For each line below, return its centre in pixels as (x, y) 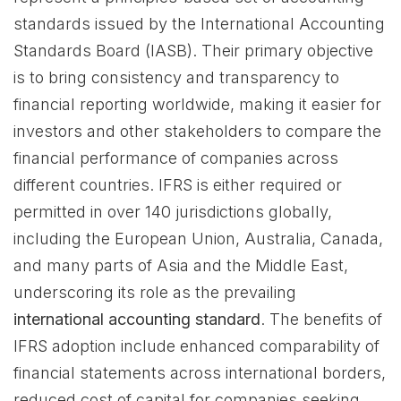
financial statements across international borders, (200, 373)
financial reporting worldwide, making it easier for (197, 104)
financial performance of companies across (176, 158)
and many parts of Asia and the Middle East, (181, 265)
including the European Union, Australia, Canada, (198, 239)
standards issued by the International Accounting (199, 24)
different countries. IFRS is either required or (178, 185)
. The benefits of (321, 319)
